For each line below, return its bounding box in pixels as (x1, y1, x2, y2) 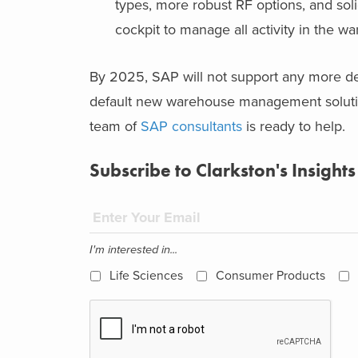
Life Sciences (109, 268, 183, 283)
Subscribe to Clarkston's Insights (89, 158, 356, 182)
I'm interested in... (89, 242, 177, 257)
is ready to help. (242, 117, 345, 135)
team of (89, 117, 141, 135)
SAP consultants (141, 117, 242, 135)
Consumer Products (216, 268, 325, 283)
